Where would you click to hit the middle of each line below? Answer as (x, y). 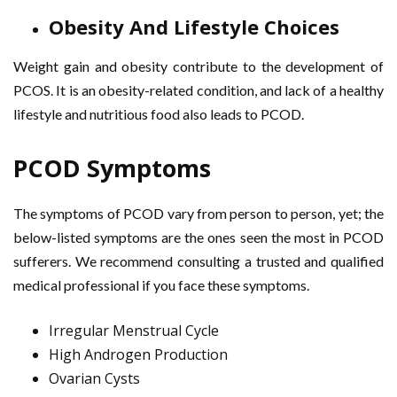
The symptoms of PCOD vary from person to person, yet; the (198, 213)
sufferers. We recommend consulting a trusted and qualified (198, 261)
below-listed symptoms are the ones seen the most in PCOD (198, 237)
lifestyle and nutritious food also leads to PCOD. (159, 114)
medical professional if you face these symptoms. (163, 285)
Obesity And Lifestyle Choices (194, 27)
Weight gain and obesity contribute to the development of (198, 66)
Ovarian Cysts (94, 378)
